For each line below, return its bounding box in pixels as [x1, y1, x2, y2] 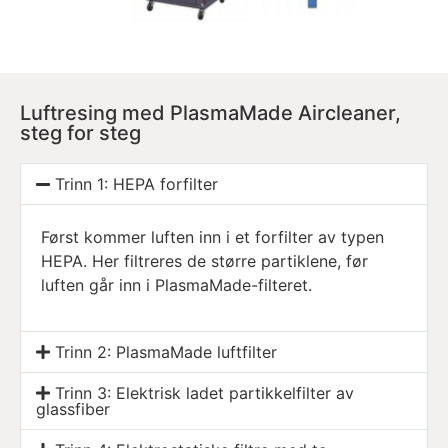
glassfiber [36, 398, 110, 419]
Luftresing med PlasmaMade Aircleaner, [20, 100, 401, 125]
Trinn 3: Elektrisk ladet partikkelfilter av [55, 382, 355, 403]
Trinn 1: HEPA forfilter [55, 173, 219, 194]
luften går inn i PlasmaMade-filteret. [41, 274, 312, 295]
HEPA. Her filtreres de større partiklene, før [41, 250, 368, 271]
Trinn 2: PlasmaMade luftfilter [55, 341, 278, 362]
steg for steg [20, 120, 141, 145]
